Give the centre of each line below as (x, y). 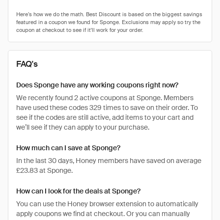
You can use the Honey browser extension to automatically (107, 204)
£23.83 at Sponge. (44, 170)
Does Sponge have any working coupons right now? (97, 85)
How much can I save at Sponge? (68, 148)
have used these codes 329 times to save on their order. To (107, 108)
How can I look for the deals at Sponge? (78, 191)
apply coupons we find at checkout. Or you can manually (103, 214)
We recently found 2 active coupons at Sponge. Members (105, 98)
